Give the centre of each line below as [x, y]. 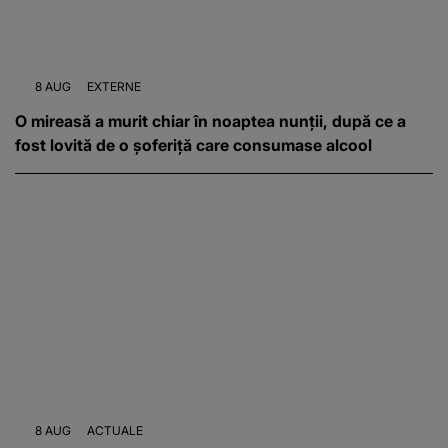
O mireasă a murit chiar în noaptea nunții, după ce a [210, 121]
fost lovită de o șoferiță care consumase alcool [193, 145]
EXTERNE [114, 87]
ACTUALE [115, 431]
